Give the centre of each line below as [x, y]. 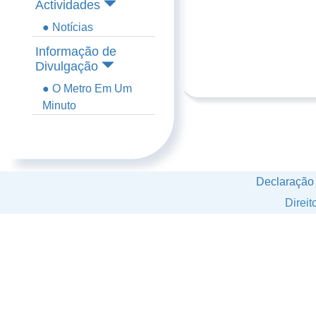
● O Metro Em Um [87, 89]
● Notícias [68, 27]
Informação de [76, 51]
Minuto [59, 105]
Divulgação [67, 66]
